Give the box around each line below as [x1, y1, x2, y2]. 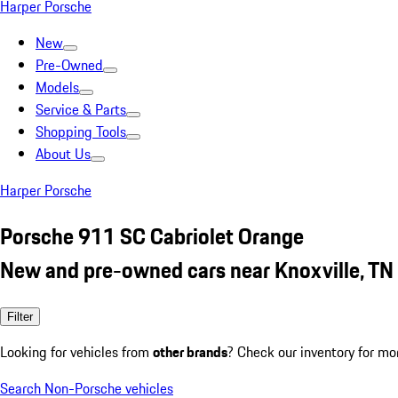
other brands [153, 340, 227, 362]
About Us [36, 143, 91, 164]
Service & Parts [36, 99, 126, 120]
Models [36, 76, 79, 98]
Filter [7, 309, 33, 323]
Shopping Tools [36, 121, 126, 142]
